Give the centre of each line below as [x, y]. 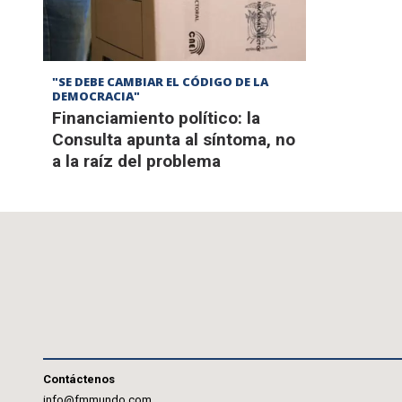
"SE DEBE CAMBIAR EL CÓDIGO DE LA [160, 82]
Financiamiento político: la [156, 118]
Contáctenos [79, 380]
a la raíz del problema [136, 162]
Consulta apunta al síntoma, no [174, 140]
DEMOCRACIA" [96, 96]
